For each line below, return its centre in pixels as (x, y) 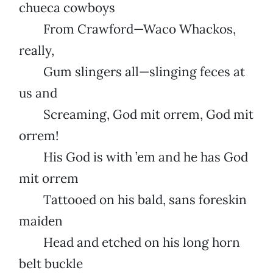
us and (38, 93)
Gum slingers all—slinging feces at (132, 72)
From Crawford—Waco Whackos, (127, 29)
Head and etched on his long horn (129, 243)
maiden (41, 221)
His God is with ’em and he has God (133, 157)
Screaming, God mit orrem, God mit (136, 115)
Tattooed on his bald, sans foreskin (133, 200)
